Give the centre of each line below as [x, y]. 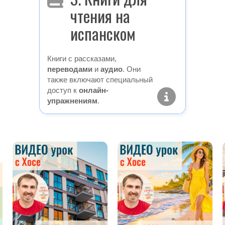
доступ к [63, 90]
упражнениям [72, 101]
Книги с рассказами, [82, 59]
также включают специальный [100, 80]
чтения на [100, 16]
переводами [70, 69]
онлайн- [93, 90]
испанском [103, 33]
